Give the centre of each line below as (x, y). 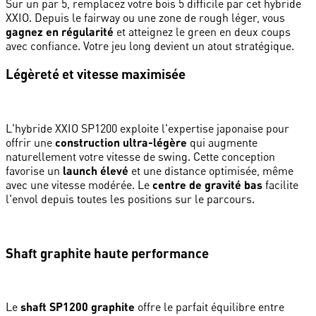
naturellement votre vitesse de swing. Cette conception (140, 157)
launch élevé (96, 170)
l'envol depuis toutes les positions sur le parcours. (130, 199)
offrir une (30, 142)
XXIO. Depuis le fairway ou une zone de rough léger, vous (145, 17)
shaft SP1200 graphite (78, 307)
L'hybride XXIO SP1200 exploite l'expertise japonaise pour (147, 128)
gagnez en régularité (60, 31)
